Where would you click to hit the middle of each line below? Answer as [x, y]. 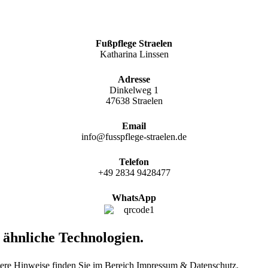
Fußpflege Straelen [134, 44]
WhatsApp [134, 198]
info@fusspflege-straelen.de [134, 137]
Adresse [134, 80]
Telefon [134, 162]
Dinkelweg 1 [134, 90]
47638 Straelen [134, 101]
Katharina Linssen [134, 54]
